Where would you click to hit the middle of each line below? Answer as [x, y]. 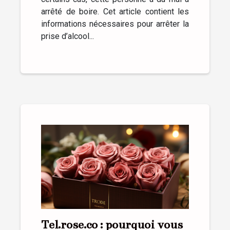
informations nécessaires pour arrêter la [115, 24]
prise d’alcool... [68, 36]
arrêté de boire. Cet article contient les [115, 11]
